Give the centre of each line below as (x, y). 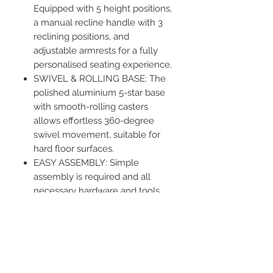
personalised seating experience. (103, 64)
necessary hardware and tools (97, 190)
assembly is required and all (92, 176)
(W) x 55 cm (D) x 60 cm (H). (92, 218)
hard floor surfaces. (74, 148)
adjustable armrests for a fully (96, 50)
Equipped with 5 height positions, (103, 8)
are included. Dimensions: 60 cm (102, 204)
